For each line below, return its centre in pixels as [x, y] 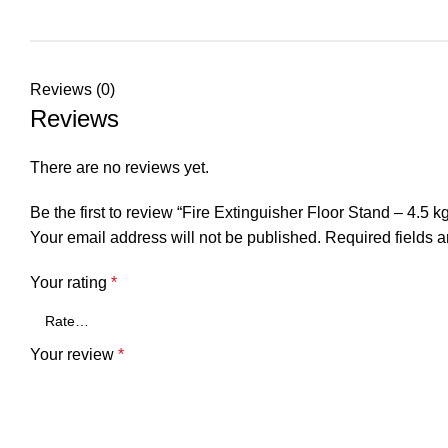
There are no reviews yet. [119, 167]
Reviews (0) [72, 89]
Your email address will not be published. [175, 237]
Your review [74, 354]
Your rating [70, 282]
